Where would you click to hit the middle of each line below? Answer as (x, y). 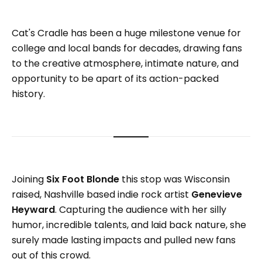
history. (28, 94)
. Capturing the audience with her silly (141, 209)
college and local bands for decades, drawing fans (127, 48)
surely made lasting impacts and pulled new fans (124, 240)
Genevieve (217, 194)
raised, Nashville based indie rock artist (101, 194)
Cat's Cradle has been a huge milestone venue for (126, 33)
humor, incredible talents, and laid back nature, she (129, 225)
